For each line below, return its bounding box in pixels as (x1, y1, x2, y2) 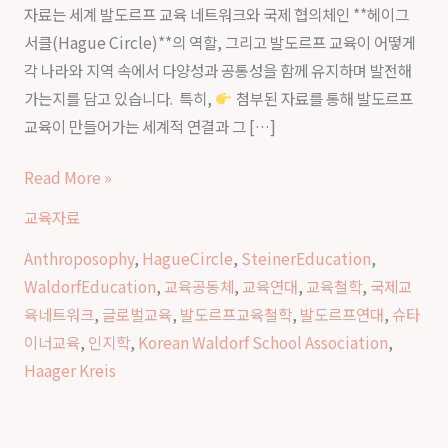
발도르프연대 (299, 302, 384, 325)
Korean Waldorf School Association (137, 330, 388, 353)
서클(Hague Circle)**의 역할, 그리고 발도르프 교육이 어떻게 (23, 30, 416, 53)
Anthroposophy (23, 246, 134, 269)
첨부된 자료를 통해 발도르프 (232, 86, 413, 109)
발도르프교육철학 (179, 302, 292, 325)
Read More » (23, 165, 112, 188)
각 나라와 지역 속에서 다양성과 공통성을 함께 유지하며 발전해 (23, 58, 412, 81)
